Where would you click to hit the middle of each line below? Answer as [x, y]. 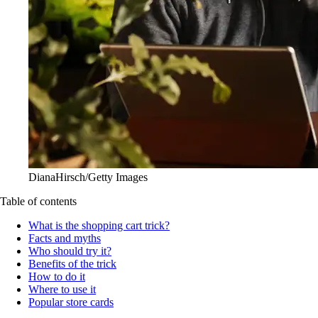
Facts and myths [65, 238]
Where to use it [62, 289]
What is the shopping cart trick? [99, 225]
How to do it [57, 276]
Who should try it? [70, 251]
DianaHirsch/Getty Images [88, 177]
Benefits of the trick [72, 263]
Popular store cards [71, 302]
